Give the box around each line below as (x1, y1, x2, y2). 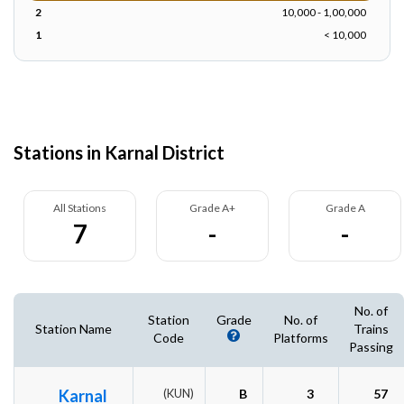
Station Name (34, 321, 112, 336)
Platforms (272, 330, 328, 345)
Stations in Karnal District (14, 142, 225, 163)
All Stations (53, 201, 106, 215)
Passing (349, 339, 393, 354)
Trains (353, 321, 389, 336)
